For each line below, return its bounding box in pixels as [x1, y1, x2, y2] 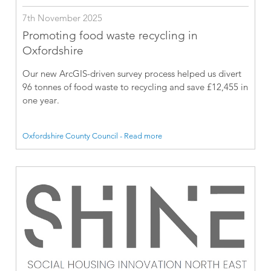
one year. [22, 94, 60, 106]
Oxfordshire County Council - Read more [22, 130, 163, 140]
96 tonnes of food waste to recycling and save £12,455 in [22, 81, 249, 93]
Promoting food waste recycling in [22, 28, 198, 43]
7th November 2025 [22, 12, 103, 24]
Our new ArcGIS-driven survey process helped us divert [22, 68, 242, 80]
